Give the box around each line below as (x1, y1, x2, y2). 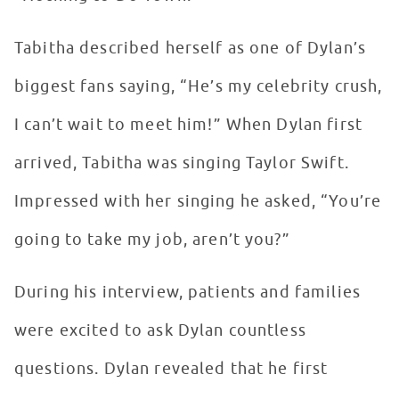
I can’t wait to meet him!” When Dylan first (14, 115, 363, 135)
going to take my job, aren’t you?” (14, 230, 295, 250)
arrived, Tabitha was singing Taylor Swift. (14, 153, 349, 174)
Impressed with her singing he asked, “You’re (14, 191, 382, 212)
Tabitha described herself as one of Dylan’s (14, 38, 367, 59)
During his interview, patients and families (14, 282, 362, 303)
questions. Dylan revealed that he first (14, 359, 329, 379)
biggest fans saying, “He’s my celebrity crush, (14, 77, 383, 97)
